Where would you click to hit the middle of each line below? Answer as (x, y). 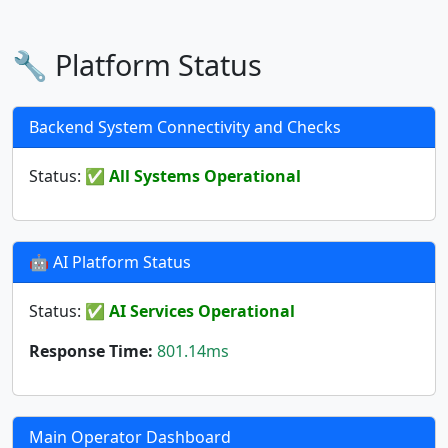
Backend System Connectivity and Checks (185, 127)
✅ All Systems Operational (193, 176)
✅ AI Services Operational (190, 311)
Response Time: (91, 351)
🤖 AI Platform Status (110, 262)
